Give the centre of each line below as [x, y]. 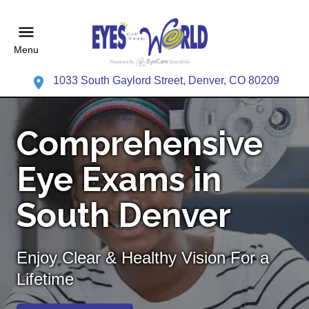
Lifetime [45, 279]
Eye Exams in [119, 180]
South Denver [124, 216]
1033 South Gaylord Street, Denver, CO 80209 [166, 81]
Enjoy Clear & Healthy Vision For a [143, 258]
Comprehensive [140, 144]
